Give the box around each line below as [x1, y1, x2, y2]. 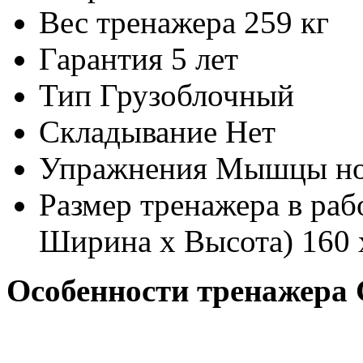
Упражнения [39, 151, 207, 186]
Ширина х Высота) [39, 224, 293, 258]
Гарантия [39, 41, 163, 76]
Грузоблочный [100, 78, 294, 113]
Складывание [39, 114, 217, 149]
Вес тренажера [39, 5, 236, 40]
